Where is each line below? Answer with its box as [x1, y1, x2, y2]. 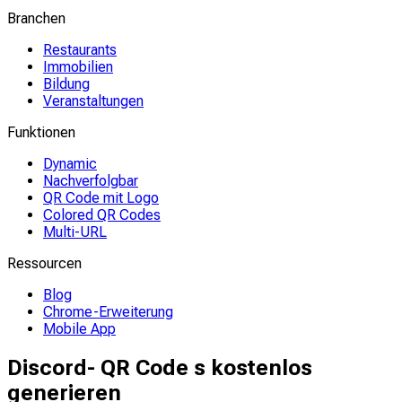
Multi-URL [43, 223, 107, 240]
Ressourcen [7, 255, 82, 272]
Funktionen [7, 124, 75, 141]
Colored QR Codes [43, 206, 161, 223]
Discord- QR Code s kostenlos [7, 354, 312, 380]
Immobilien [43, 58, 113, 75]
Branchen [7, 10, 66, 27]
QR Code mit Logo [43, 189, 159, 206]
